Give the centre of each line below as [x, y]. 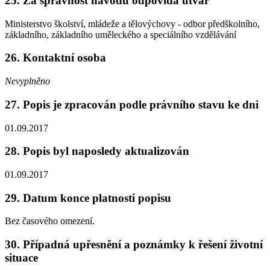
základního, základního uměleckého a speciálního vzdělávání [121, 34]
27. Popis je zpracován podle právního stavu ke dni [132, 104]
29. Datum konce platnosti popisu [88, 198]
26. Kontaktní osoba [55, 58]
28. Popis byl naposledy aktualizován [97, 151]
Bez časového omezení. [50, 221]
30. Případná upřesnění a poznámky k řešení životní [134, 245]
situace [21, 258]
